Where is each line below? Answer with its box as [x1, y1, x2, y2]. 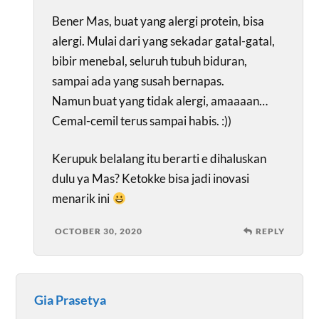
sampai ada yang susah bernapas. [52, 73, 225, 88]
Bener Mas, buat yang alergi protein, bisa [52, 13, 265, 28]
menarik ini [52, 191, 113, 206]
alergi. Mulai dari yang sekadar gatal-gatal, [52, 33, 276, 48]
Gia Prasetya [34, 292, 107, 308]
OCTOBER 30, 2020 [55, 226, 143, 237]
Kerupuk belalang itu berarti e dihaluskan [52, 151, 267, 167]
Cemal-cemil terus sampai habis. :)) [52, 113, 232, 128]
